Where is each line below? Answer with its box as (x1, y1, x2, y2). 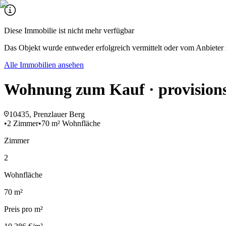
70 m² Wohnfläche (41, 119, 100, 128)
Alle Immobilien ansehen (4, 61, 84, 69)
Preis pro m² (4, 204, 43, 213)
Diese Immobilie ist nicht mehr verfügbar (4, 26, 134, 35)
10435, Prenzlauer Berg (9, 109, 85, 119)
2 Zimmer (7, 119, 38, 128)
